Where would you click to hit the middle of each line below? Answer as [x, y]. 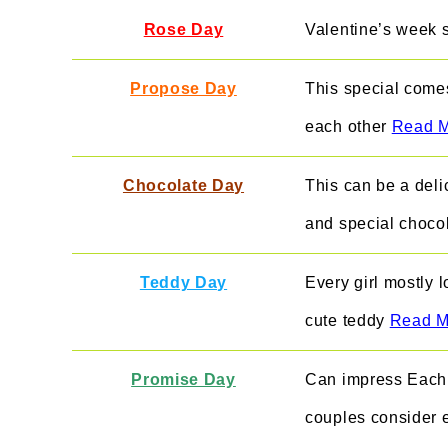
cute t [326, 320]
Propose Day [183, 88]
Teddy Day [183, 282]
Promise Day [183, 379]
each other [348, 126]
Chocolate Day [183, 185]
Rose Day [183, 29]
